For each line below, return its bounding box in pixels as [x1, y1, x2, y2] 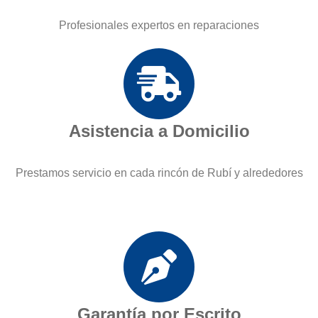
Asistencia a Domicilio [68, 121, 250, 141]
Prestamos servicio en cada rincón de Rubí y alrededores [15, 167, 303, 180]
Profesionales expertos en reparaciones [59, 19, 259, 32]
